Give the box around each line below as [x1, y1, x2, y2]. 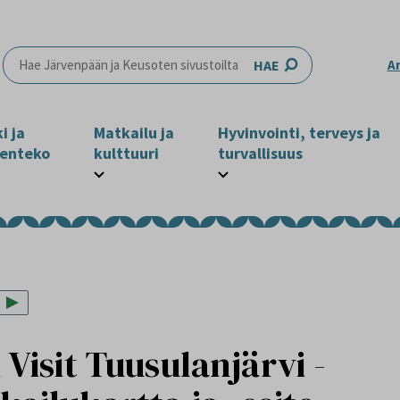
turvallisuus [218, 143, 304, 163]
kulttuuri [93, 143, 159, 163]
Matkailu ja [93, 122, 174, 143]
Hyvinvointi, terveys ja [218, 122, 381, 143]
